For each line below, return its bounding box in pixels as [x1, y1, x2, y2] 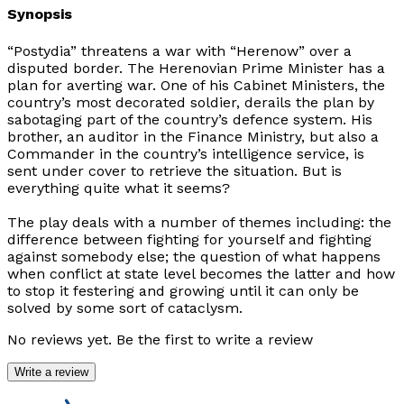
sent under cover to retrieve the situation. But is [7, 161, 342, 179]
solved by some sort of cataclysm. [7, 298, 243, 317]
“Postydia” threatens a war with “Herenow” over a [7, 41, 352, 60]
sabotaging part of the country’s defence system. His [7, 110, 372, 128]
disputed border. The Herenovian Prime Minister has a [7, 59, 385, 77]
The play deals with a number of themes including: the [7, 213, 391, 231]
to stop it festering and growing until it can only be [7, 281, 359, 299]
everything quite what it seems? [7, 179, 234, 197]
